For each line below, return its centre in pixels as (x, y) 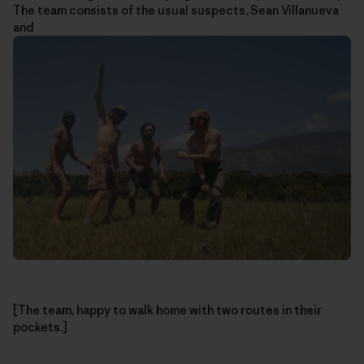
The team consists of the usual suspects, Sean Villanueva (176, 10)
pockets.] (40, 327)
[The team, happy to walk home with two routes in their (167, 310)
